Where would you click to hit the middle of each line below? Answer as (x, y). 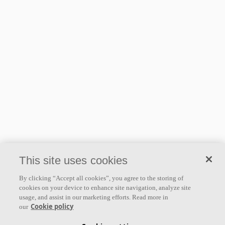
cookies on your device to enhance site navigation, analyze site (105, 188)
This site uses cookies (74, 160)
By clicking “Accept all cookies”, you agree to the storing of (101, 178)
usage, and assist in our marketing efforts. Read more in (94, 197)
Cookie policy (52, 206)
